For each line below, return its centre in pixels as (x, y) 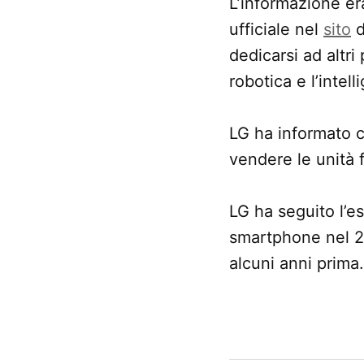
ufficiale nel (276, 29)
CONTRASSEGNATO (294, 328)
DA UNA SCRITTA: (286, 349)
